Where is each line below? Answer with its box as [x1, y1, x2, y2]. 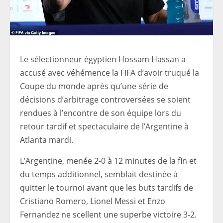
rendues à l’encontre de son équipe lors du [20, 108, 181, 119]
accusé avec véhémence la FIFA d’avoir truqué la [20, 67, 199, 79]
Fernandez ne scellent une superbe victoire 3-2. [20, 209, 197, 221]
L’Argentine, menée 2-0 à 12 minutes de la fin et [20, 155, 197, 167]
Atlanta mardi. [20, 134, 73, 146]
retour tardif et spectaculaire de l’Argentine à [20, 121, 189, 132]
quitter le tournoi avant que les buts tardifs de [20, 182, 193, 194]
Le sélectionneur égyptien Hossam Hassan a [20, 54, 186, 65]
